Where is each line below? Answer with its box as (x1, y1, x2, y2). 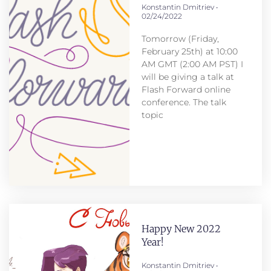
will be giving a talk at (141, 71, 234, 82)
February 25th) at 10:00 (141, 45, 238, 57)
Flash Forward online (141, 83, 230, 95)
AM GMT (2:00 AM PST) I (141, 58, 243, 70)
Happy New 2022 (141, 222, 221, 235)
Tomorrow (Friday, (141, 33, 219, 44)
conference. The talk (141, 96, 226, 108)
